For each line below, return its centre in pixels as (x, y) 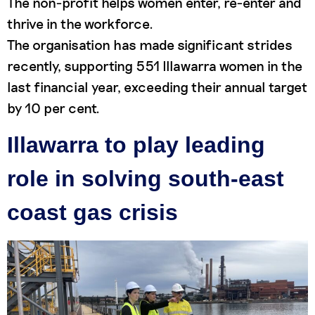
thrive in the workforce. (80, 23)
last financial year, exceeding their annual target (157, 86)
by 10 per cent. (55, 108)
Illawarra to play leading (136, 145)
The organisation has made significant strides (150, 44)
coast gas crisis (92, 213)
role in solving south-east (146, 179)
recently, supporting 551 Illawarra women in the (155, 65)
